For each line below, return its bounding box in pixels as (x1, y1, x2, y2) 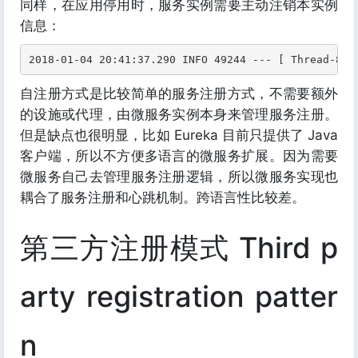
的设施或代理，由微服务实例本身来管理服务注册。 (20, 106, 338, 122)
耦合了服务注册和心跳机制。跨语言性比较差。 (20, 189, 305, 205)
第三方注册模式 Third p (20, 230, 338, 265)
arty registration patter (20, 279, 338, 314)
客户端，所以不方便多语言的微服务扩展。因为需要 (20, 148, 338, 164)
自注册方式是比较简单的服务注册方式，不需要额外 (20, 86, 338, 101)
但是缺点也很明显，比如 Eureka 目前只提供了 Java (20, 127, 338, 143)
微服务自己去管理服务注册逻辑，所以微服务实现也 (20, 169, 338, 185)
